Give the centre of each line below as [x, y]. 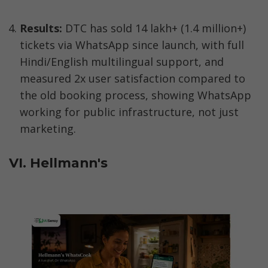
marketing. [48, 129]
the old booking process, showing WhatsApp [135, 95]
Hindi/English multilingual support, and [122, 62]
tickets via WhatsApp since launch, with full [132, 45]
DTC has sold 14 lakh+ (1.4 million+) [154, 28]
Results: [41, 28]
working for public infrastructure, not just [129, 112]
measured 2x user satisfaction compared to [133, 79]
